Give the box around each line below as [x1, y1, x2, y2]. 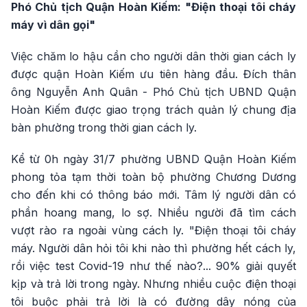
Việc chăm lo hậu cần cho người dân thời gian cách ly [11, 49, 296, 63]
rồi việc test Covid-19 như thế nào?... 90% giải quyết [11, 259, 296, 273]
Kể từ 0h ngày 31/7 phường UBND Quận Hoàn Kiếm [11, 152, 296, 166]
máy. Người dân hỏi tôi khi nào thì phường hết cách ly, [11, 241, 296, 255]
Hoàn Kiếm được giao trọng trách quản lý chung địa [11, 103, 296, 116]
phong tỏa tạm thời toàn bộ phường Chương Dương [11, 170, 296, 184]
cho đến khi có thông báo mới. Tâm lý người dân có [11, 188, 296, 201]
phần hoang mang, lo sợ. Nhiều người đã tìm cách [11, 206, 296, 219]
